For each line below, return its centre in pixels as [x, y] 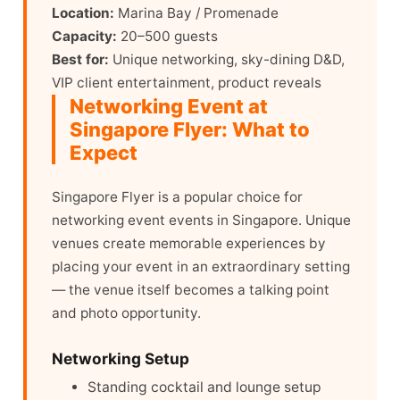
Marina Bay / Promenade [196, 13]
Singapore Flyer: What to [190, 130]
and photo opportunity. [126, 313]
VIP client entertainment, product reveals [187, 83]
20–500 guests [167, 37]
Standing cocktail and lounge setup [204, 387]
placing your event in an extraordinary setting [201, 267]
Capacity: [84, 37]
